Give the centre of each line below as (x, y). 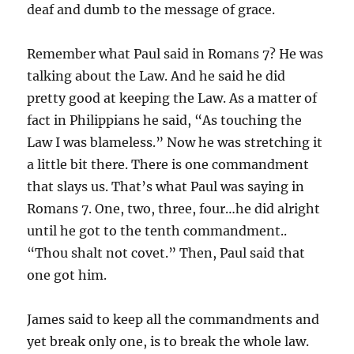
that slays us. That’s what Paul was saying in (166, 186)
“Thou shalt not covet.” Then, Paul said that (166, 252)
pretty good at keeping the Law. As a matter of (172, 98)
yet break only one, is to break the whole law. (168, 341)
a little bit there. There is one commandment (168, 164)
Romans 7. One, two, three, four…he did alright (174, 208)
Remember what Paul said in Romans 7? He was (175, 53)
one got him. (67, 275)
